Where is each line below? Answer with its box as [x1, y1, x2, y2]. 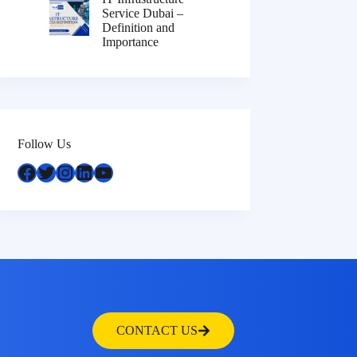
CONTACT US [116, 323, 198, 337]
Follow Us [18, 137, 72, 151]
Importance [102, 35, 159, 49]
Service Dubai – [102, 6, 184, 21]
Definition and [102, 21, 175, 35]
